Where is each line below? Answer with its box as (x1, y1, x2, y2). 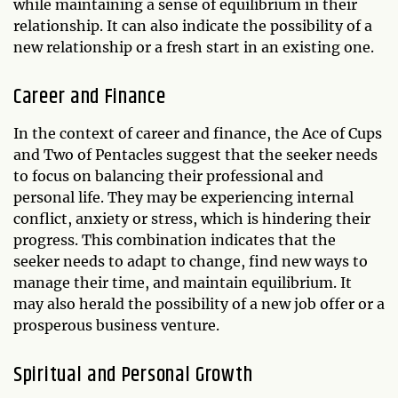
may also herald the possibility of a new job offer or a (13, 295, 385, 314)
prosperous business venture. (13, 316, 219, 335)
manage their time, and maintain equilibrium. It (13, 274, 352, 292)
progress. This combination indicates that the (13, 231, 336, 250)
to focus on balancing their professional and (13, 167, 323, 186)
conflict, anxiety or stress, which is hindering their (13, 210, 370, 228)
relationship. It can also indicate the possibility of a (13, 17, 372, 36)
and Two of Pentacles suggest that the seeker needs (13, 146, 378, 164)
